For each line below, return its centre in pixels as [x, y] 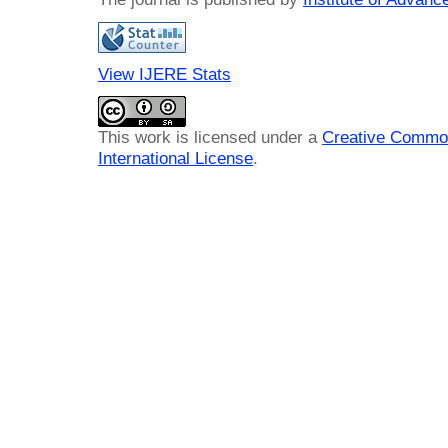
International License [175, 157]
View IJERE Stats [164, 73]
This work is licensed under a [210, 136]
